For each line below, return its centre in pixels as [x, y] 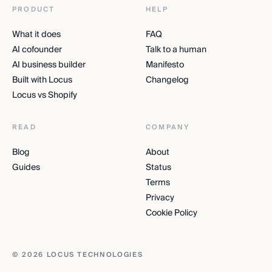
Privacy [160, 198]
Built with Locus [42, 80]
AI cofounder [37, 49]
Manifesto [165, 65]
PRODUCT [34, 9]
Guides [26, 167]
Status [158, 167]
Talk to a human [176, 49]
